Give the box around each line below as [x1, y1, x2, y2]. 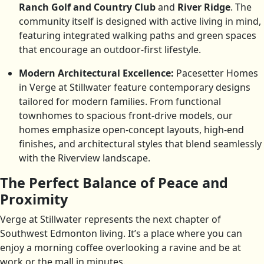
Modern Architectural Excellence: [19, 67, 174, 80]
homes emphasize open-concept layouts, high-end [19, 123, 244, 137]
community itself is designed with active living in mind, [19, 15, 261, 28]
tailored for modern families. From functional [19, 95, 221, 108]
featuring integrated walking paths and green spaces [19, 29, 256, 42]
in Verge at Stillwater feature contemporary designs [19, 81, 250, 94]
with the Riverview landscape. [19, 151, 150, 165]
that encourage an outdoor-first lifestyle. [19, 43, 201, 57]
